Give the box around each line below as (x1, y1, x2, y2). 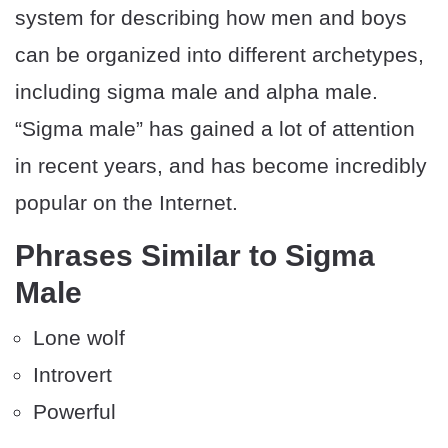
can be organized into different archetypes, (15, 43, 424, 67)
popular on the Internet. (15, 191, 238, 215)
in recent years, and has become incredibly (15, 154, 427, 178)
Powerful (33, 400, 116, 424)
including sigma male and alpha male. (15, 80, 378, 104)
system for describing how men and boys (15, 6, 407, 30)
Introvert (33, 363, 112, 387)
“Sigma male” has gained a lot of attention (15, 117, 415, 141)
